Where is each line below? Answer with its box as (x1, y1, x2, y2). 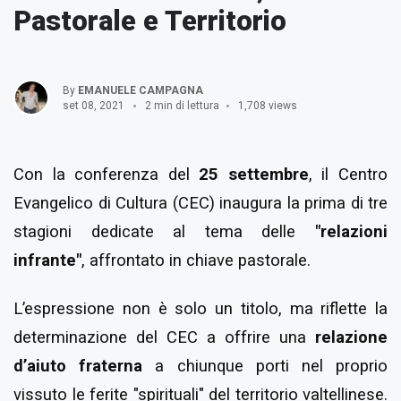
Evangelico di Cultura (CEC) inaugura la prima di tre (13, 193, 388, 213)
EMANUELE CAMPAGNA (78, 84, 203, 97)
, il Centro (308, 165, 388, 184)
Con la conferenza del (13, 165, 200, 184)
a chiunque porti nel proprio (142, 356, 388, 377)
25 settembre (199, 165, 309, 184)
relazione (315, 328, 388, 348)
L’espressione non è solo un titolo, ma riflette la (13, 299, 388, 320)
